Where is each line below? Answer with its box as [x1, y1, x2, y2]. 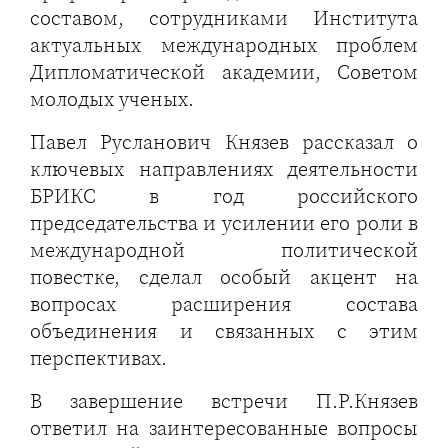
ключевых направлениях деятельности [30, 154, 418, 183]
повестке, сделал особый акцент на [30, 262, 418, 291]
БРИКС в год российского [30, 181, 418, 210]
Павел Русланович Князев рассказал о [30, 127, 418, 156]
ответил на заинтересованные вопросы [30, 413, 418, 442]
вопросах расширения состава [30, 289, 418, 318]
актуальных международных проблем [30, 30, 418, 59]
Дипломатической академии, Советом [30, 57, 418, 86]
